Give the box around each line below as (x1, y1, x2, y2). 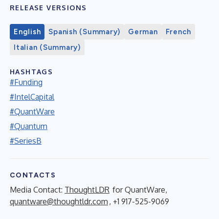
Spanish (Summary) (48, 27, 120, 36)
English (14, 27, 41, 36)
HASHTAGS (10, 67, 53, 76)
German (128, 27, 158, 36)
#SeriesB (10, 135, 42, 146)
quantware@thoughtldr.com (10, 196, 108, 206)
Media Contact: (10, 184, 65, 195)
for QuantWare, (110, 184, 167, 195)
